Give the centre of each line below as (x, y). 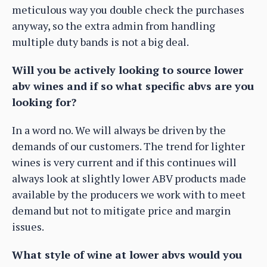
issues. (28, 226)
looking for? (44, 102)
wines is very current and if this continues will (124, 162)
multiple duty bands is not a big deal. (100, 41)
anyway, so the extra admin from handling (114, 25)
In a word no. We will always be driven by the (119, 130)
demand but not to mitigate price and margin (121, 210)
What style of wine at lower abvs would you (127, 254)
